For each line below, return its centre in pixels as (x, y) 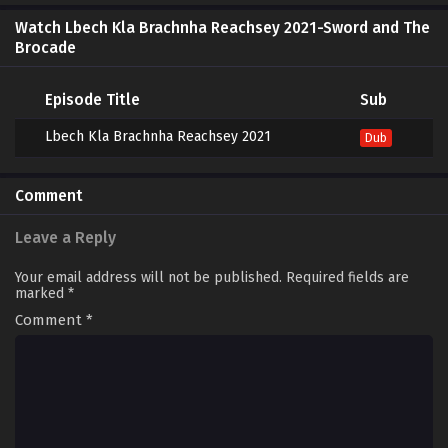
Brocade (45, 48)
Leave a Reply (65, 238)
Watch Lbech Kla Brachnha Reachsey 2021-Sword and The (222, 28)
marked (41, 294)
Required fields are (347, 278)
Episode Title (92, 100)
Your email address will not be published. (148, 278)
